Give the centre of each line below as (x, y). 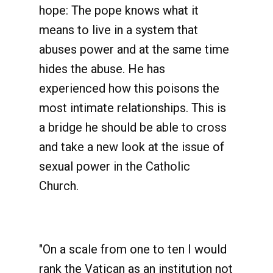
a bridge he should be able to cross (133, 127)
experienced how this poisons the (129, 88)
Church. (60, 186)
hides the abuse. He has (102, 69)
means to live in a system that (119, 30)
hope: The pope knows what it (119, 10)
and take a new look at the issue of (132, 147)
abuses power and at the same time (134, 49)
